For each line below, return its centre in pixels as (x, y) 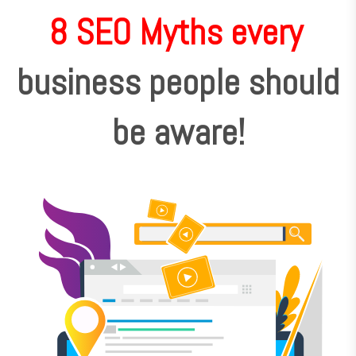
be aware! (178, 133)
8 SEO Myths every (176, 33)
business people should (178, 83)
